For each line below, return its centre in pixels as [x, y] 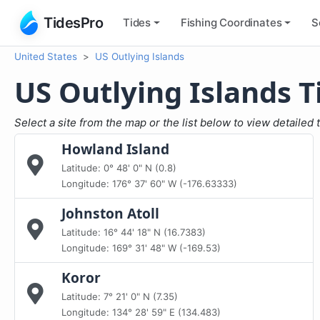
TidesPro [73, 22]
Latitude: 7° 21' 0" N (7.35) [120, 296]
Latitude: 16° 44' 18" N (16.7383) [134, 232]
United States [46, 56]
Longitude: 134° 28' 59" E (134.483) [141, 312]
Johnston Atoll [110, 213]
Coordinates [249, 22]
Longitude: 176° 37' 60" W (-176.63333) [149, 183]
